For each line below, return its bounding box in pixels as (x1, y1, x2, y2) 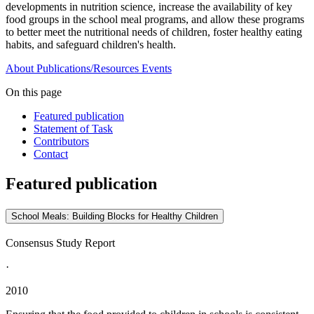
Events (142, 62, 172, 75)
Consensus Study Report (6, 237, 115, 249)
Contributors (34, 135, 89, 148)
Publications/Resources (36, 62, 139, 75)
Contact (34, 148, 68, 161)
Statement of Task (34, 123, 113, 135)
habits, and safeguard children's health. (6, 39, 176, 51)
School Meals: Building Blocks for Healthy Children (11, 211, 218, 222)
